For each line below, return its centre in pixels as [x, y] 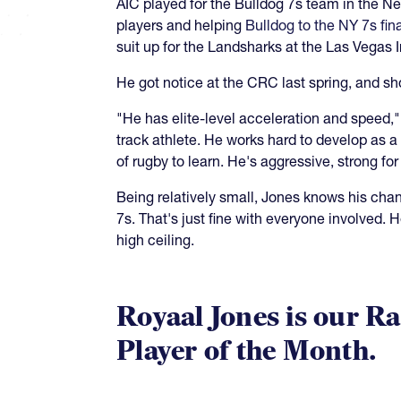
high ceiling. [157, 239]
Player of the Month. [247, 351]
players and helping [181, 25]
